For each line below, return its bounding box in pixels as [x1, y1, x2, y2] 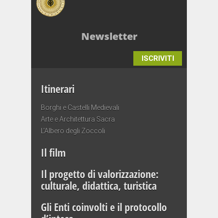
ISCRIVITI [141, 54, 174, 63]
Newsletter [81, 29, 137, 43]
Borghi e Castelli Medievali [41, 103, 119, 111]
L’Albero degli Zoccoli [41, 127, 105, 135]
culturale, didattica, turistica [41, 178, 157, 193]
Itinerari [41, 81, 74, 96]
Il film [41, 145, 66, 160]
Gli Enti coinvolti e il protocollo [41, 199, 167, 214]
